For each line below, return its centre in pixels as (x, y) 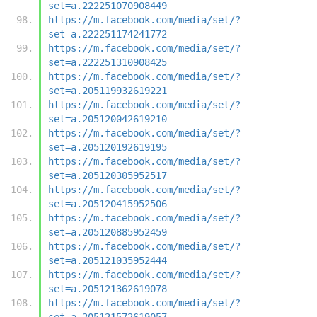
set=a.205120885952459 (108, 232)
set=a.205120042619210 (108, 119)
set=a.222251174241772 (108, 34)
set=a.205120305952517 (108, 175)
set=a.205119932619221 (108, 90)
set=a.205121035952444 (108, 260)
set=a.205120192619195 (108, 147)
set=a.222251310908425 (108, 62)
